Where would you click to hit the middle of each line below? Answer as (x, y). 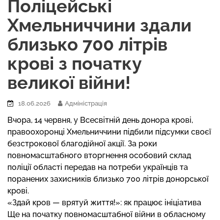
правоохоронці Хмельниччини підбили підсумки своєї (109, 132)
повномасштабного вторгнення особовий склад (99, 155)
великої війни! (69, 82)
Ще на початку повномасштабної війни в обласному (107, 214)
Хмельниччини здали (99, 25)
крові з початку (75, 63)
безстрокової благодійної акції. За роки (82, 144)
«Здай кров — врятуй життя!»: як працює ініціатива (104, 203)
